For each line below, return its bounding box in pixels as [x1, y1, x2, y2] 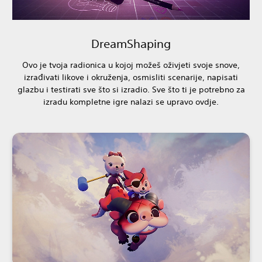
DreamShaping [91, 37, 171, 51]
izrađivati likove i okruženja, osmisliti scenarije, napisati [24, 72, 238, 83]
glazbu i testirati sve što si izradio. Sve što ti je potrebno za [17, 84, 245, 95]
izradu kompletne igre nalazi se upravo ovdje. [43, 96, 219, 108]
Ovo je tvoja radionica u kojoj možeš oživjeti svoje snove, [22, 60, 240, 71]
